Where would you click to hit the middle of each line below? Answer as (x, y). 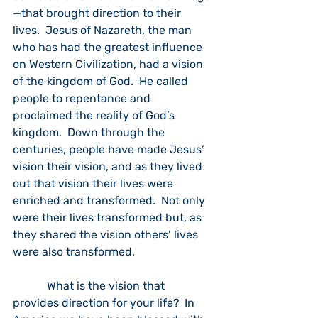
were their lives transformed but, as (109, 218)
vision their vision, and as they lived (109, 166)
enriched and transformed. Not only (110, 201)
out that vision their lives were (94, 183)
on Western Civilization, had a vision (109, 64)
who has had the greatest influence (109, 47)
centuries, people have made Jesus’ (110, 149)
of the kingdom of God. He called (102, 81)
